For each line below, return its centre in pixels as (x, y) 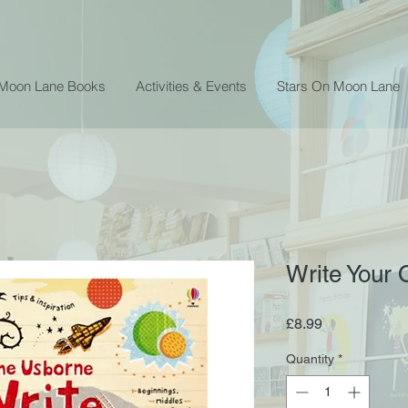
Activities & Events (191, 86)
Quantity (310, 358)
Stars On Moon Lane (338, 86)
